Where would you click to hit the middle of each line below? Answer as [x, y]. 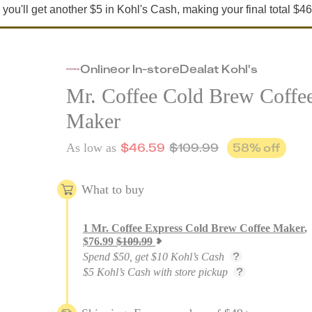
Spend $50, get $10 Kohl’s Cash [154, 257]
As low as [91, 148]
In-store [156, 69]
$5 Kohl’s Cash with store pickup [155, 272]
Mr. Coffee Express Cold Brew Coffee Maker [198, 228]
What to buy [113, 189]
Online [99, 69]
